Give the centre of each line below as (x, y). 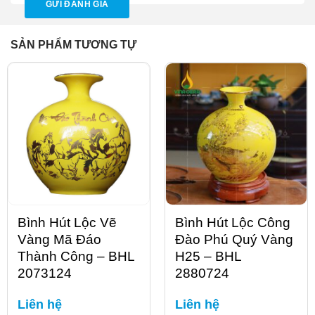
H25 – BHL (208, 257)
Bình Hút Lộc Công (233, 223)
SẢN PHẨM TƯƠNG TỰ (73, 45)
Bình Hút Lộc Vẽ (67, 223)
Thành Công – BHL (76, 257)
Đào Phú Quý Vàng (234, 240)
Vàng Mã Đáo (60, 240)
